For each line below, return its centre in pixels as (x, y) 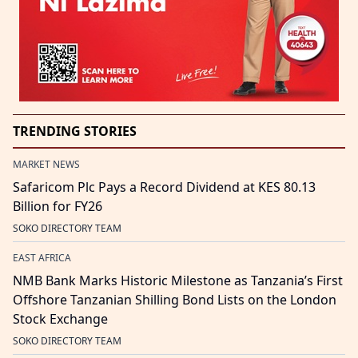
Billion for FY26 (58, 206)
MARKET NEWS (46, 164)
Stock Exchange (60, 318)
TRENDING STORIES (75, 131)
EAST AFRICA (42, 257)
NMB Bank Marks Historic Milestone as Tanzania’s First (178, 280)
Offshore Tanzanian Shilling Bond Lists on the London (175, 299)
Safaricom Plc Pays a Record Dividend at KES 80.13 (164, 187)
